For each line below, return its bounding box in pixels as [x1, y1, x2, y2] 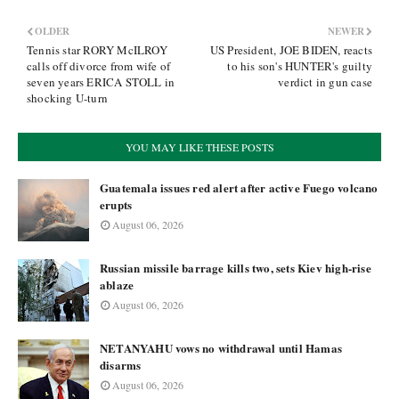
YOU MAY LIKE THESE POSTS [125, 140, 274, 154]
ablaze [100, 276, 134, 293]
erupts [100, 196, 133, 213]
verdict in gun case [278, 74, 372, 90]
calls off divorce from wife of [27, 58, 170, 74]
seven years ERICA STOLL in [27, 74, 175, 90]
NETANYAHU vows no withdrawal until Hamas [100, 339, 342, 356]
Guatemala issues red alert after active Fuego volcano [100, 179, 379, 196]
